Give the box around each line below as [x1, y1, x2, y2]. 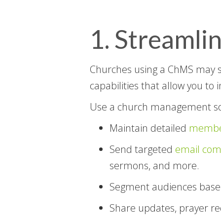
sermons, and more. [110, 158, 199, 172]
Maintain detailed [110, 121, 189, 135]
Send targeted [110, 142, 175, 156]
